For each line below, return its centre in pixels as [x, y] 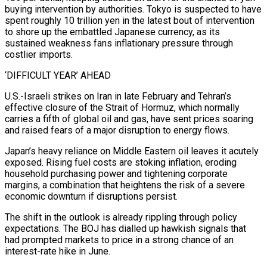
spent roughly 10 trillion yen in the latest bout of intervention [130, 20]
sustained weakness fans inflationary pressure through [119, 43]
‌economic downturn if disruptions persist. [91, 196]
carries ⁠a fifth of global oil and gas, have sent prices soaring [129, 119]
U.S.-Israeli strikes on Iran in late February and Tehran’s [118, 96]
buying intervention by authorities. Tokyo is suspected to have [133, 9]
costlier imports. [39, 54]
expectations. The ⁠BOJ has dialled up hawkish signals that [125, 228]
